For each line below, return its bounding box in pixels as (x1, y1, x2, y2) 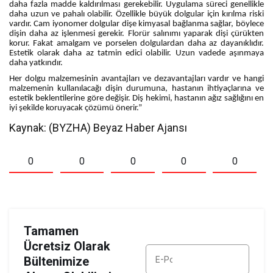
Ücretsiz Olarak (24, 239, 110, 254)
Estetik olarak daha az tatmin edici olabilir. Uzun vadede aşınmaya (9, 48, 264, 58)
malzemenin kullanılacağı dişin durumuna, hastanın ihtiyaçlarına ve (9, 84, 264, 94)
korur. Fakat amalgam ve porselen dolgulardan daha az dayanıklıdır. (9, 38, 264, 48)
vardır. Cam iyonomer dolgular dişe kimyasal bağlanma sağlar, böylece (9, 19, 264, 29)
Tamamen (24, 224, 79, 239)
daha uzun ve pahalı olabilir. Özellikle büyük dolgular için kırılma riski (9, 9, 264, 19)
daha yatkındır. (9, 58, 63, 68)
